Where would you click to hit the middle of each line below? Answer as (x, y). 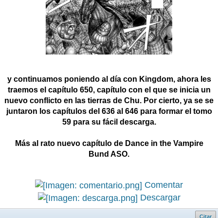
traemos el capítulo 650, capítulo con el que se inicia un (109, 90)
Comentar (163, 185)
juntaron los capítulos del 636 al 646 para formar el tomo (109, 111)
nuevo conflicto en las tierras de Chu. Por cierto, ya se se (109, 101)
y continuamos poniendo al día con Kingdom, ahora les (109, 79)
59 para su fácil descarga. (109, 122)
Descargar (159, 198)
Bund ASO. (109, 154)
